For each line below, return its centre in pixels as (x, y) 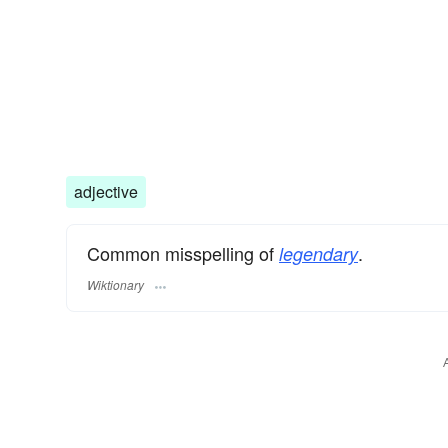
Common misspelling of (183, 253)
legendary (318, 254)
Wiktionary (115, 284)
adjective (106, 192)
